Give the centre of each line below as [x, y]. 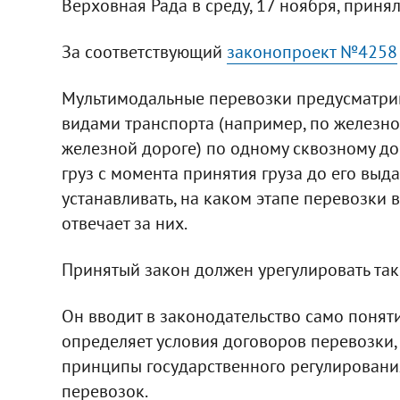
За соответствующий [144, 51]
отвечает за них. [124, 223]
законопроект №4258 [312, 51]
